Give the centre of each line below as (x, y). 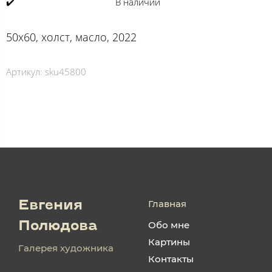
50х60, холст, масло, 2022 (71, 37)
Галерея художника (66, 248)
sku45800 (66, 72)
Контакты (171, 259)
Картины (169, 242)
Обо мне (169, 225)
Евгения (50, 206)
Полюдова (58, 227)
